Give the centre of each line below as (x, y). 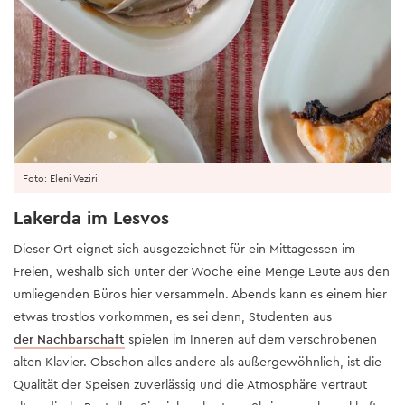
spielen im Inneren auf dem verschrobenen (251, 339)
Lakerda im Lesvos (91, 218)
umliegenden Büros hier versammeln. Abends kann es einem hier (200, 294)
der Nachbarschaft (69, 339)
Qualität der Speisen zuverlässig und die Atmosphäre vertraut (190, 385)
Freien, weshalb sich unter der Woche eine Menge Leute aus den (202, 272)
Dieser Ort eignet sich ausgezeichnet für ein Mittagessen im (184, 249)
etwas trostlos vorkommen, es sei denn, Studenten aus (173, 317)
